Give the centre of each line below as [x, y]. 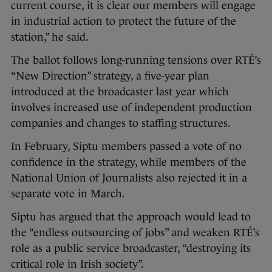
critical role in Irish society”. [77, 264]
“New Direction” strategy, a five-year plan [110, 76]
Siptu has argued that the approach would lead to [131, 217]
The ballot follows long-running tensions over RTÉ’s [136, 60]
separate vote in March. [68, 194]
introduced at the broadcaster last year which [120, 92]
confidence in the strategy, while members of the [129, 162]
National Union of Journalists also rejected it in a [129, 178]
